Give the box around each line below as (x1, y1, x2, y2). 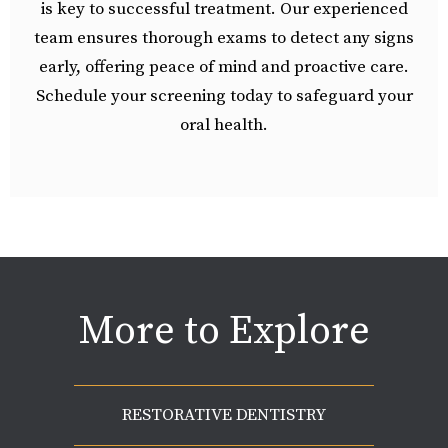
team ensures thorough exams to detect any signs (34, 27, 414, 50)
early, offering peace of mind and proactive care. (39, 56, 409, 79)
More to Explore (78, 306, 370, 357)
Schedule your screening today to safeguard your (35, 85, 413, 108)
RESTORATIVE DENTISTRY (122, 404, 326, 427)
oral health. (180, 114, 268, 137)
